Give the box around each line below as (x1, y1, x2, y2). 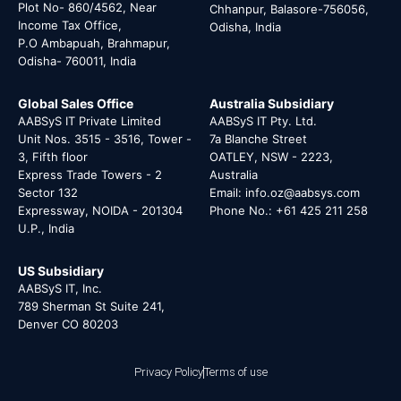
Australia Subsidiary (209, 95, 334, 111)
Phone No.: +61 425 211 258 (209, 202, 368, 218)
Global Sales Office (18, 95, 133, 111)
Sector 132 (18, 184, 78, 200)
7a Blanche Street (209, 131, 307, 146)
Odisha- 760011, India (18, 53, 136, 68)
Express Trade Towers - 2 (18, 166, 162, 182)
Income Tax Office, (18, 17, 122, 32)
